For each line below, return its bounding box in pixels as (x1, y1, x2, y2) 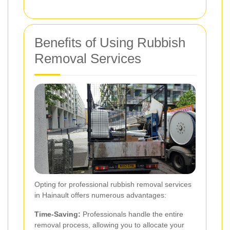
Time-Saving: (34, 210, 81, 219)
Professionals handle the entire (81, 210, 183, 219)
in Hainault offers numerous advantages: (34, 191, 166, 200)
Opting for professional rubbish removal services (34, 180, 191, 189)
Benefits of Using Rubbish (34, 34, 185, 50)
